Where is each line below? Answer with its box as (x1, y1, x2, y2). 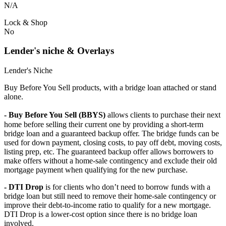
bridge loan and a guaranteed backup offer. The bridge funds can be (4, 129, 219, 138)
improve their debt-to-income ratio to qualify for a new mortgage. (4, 201, 211, 210)
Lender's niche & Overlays (4, 45, 114, 56)
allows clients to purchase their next (105, 110, 220, 120)
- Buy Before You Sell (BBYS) (4, 110, 105, 120)
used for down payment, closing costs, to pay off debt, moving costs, (4, 138, 222, 147)
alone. (4, 92, 23, 101)
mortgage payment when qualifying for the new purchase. (4, 165, 190, 175)
